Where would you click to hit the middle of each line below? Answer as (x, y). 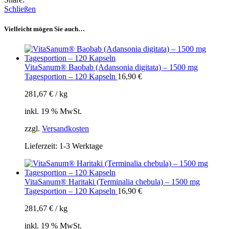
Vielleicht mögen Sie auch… (44, 29)
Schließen (20, 9)
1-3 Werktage (81, 146)
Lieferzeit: (42, 146)
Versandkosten (65, 129)
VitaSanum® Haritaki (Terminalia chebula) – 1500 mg (112, 182)
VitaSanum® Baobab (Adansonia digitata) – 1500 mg (111, 67)
